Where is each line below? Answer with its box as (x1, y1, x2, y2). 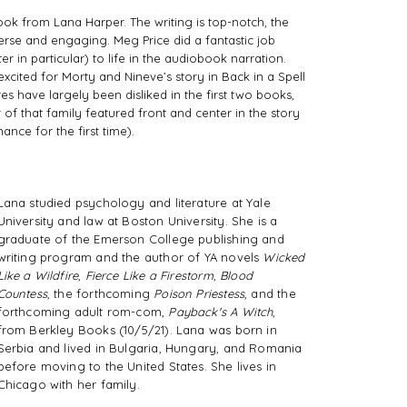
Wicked (263, 250, 305, 265)
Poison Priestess (154, 286, 245, 302)
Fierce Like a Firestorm (84, 268, 213, 283)
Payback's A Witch (168, 304, 273, 320)
